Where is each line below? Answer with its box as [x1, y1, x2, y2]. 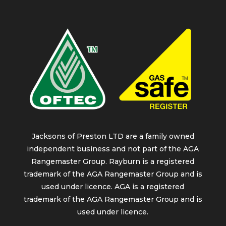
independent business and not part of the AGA [27, 144, 199, 153]
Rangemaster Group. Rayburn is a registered [31, 156, 195, 166]
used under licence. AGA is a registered [41, 182, 185, 191]
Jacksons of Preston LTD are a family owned [31, 131, 194, 141]
